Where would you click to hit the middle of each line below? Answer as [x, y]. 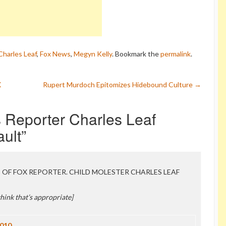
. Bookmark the [136, 54]
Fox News [55, 54]
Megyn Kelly [93, 54]
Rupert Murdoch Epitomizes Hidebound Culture [119, 84]
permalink [176, 54]
